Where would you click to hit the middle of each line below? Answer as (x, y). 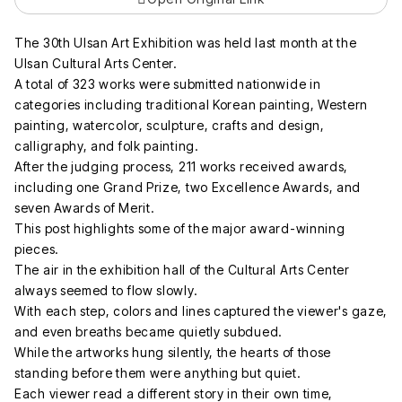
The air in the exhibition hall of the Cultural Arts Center (182, 269)
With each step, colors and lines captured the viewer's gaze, (201, 310)
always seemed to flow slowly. (106, 290)
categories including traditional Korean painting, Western (191, 104)
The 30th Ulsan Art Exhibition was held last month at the (186, 42)
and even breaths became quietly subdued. (149, 331)
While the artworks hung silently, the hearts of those (173, 352)
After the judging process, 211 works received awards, (182, 166)
